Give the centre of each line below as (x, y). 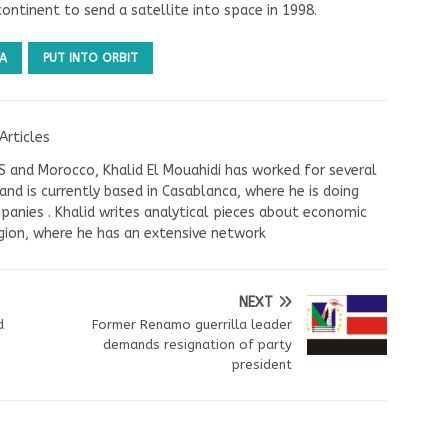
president (262, 364)
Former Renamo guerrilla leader (192, 324)
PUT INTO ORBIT (90, 57)
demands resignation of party (198, 344)
